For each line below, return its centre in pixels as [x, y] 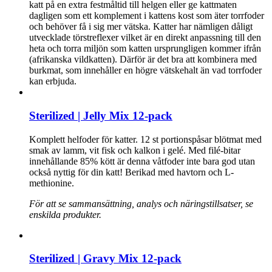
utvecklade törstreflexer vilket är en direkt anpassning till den [145, 38]
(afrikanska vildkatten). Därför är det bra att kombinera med [143, 59]
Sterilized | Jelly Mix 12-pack [101, 116]
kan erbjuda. [55, 81]
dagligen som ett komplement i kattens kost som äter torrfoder [147, 16]
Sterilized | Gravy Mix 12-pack [105, 259]
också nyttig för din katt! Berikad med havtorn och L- [131, 172]
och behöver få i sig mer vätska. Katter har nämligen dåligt [141, 27]
